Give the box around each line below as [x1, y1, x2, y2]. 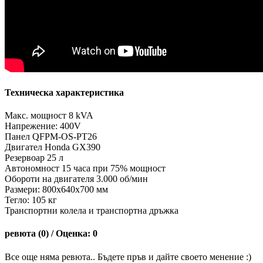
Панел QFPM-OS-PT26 [5, 131, 97, 141]
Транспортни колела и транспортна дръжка [5, 205, 178, 215]
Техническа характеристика [5, 87, 124, 97]
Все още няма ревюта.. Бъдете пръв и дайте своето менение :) [5, 251, 251, 262]
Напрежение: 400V [5, 120, 81, 131]
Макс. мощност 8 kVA [5, 110, 93, 120]
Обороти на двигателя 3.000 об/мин [5, 173, 148, 184]
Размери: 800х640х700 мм [5, 184, 108, 194]
